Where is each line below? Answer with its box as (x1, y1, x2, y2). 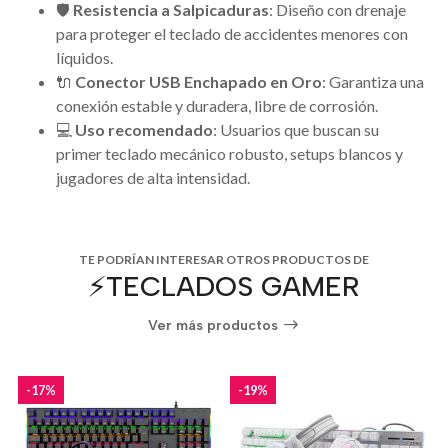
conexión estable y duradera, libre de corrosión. (56, 96, 378, 116)
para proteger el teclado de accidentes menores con (56, 24, 408, 44)
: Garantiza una (322, 72, 424, 92)
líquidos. (56, 48, 113, 68)
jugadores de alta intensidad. (56, 168, 250, 188)
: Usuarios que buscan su (213, 120, 379, 140)
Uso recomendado (75, 120, 213, 140)
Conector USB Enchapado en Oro (75, 72, 322, 92)
